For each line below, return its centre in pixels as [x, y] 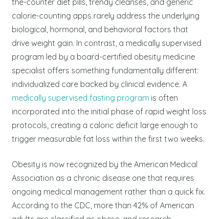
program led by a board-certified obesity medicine [103, 56]
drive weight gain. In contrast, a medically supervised [107, 43]
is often [164, 98]
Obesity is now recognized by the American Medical [105, 164]
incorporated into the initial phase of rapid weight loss [109, 111]
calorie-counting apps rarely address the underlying [106, 15]
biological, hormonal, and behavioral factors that [100, 29]
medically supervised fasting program [80, 98]
